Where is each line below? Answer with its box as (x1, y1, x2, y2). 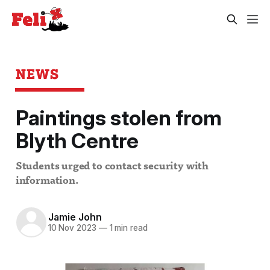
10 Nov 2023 (48, 223, 96, 233)
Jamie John (48, 211, 102, 224)
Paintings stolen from (15, 105, 222, 131)
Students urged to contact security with (15, 161, 209, 172)
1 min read (107, 223, 148, 233)
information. (15, 175, 79, 186)
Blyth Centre (15, 128, 139, 154)
